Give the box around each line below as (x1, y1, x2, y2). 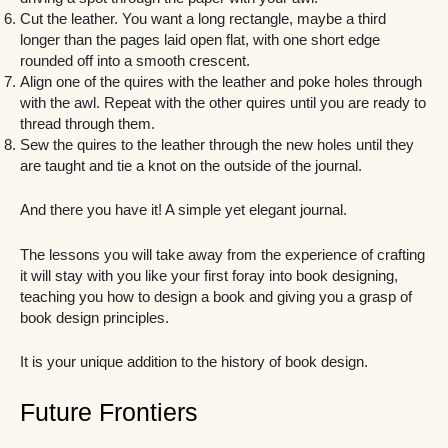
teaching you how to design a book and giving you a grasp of (20, 288, 412, 305)
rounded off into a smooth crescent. (20, 53, 250, 70)
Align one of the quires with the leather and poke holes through (20, 74, 422, 91)
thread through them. (20, 116, 155, 133)
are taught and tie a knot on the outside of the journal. (20, 158, 362, 175)
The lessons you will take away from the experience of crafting (20, 246, 425, 263)
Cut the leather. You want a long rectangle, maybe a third (20, 11, 386, 28)
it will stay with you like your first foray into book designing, (20, 267, 398, 284)
